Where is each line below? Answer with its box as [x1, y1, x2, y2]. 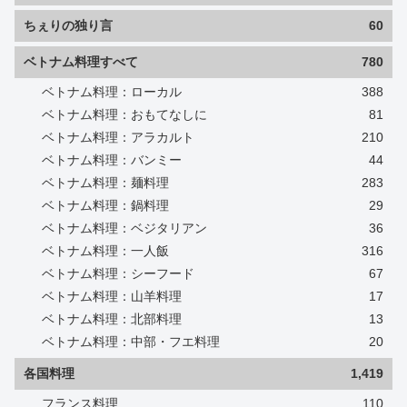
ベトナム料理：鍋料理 [42, 197, 169, 213]
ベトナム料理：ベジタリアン [42, 220, 207, 235]
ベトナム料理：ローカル [42, 84, 182, 99]
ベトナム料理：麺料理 [42, 174, 169, 190]
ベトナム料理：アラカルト [42, 129, 194, 144]
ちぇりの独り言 [24, 17, 113, 33]
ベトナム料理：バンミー [42, 152, 182, 167]
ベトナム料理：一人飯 [42, 243, 169, 258]
